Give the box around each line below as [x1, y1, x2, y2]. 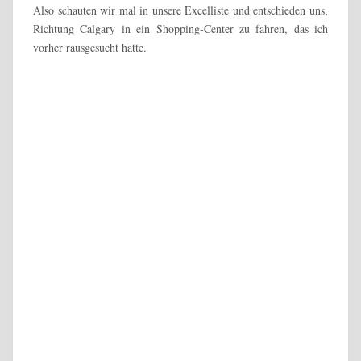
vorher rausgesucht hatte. [33, 39, 147, 55]
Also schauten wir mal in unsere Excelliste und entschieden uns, [33, 2, 328, 18]
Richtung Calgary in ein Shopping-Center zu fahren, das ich [33, 20, 328, 36]
